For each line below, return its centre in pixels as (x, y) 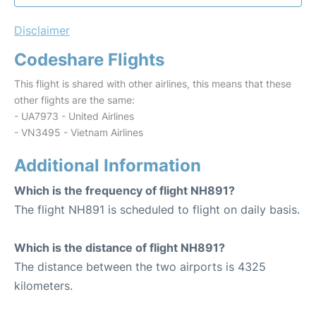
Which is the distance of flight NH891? (120, 248)
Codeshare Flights (89, 60)
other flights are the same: (74, 100)
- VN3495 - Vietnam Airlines (79, 133)
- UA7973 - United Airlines (74, 116)
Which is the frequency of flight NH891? (124, 191)
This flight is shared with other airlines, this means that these (153, 84)
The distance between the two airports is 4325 (140, 267)
